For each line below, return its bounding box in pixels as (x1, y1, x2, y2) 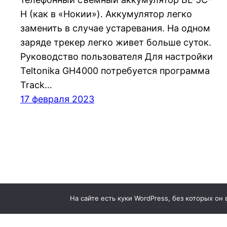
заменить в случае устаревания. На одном (20, 22, 210, 33)
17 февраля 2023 (20, 93, 94, 104)
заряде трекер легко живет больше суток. (20, 36, 211, 48)
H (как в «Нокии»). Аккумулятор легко (20, 8, 192, 19)
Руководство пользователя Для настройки (20, 51, 213, 62)
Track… (20, 79, 52, 90)
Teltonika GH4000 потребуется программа (20, 65, 210, 76)
